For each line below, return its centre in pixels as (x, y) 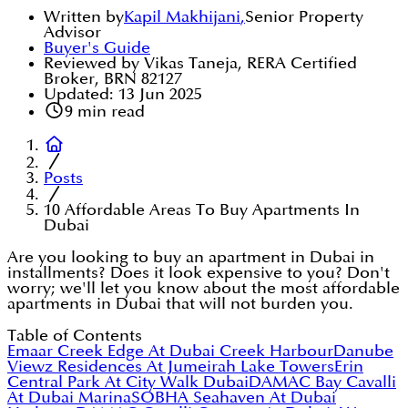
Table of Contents (75, 336)
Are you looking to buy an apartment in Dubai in (191, 258)
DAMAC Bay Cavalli (322, 382)
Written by (84, 17)
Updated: (79, 95)
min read (108, 112)
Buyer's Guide (97, 48)
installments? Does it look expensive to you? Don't (199, 273)
